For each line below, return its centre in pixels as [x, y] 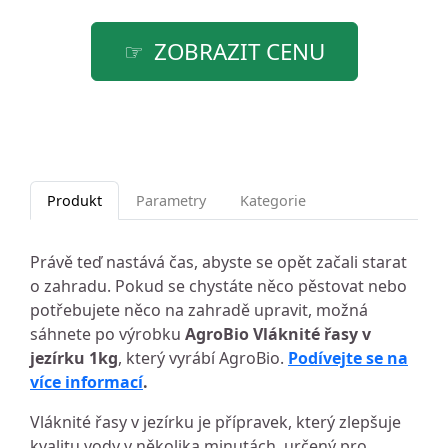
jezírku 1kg [74, 357]
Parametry [171, 200]
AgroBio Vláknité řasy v [278, 333]
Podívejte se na [348, 357]
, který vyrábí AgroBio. [203, 357]
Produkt [74, 200]
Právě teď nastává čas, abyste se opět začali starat [218, 261]
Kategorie [273, 200]
